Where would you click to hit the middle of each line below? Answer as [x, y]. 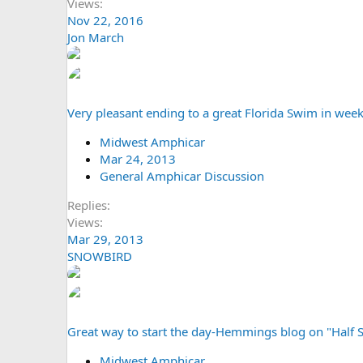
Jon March [96, 37]
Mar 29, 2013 [105, 239]
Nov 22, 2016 [105, 20]
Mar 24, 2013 [138, 158]
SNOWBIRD [100, 256]
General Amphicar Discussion [182, 175]
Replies [87, 205]
